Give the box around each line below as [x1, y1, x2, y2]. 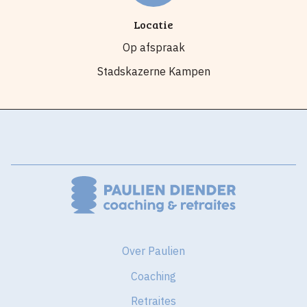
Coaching [131, 269, 176, 283]
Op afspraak [122, 40, 185, 54]
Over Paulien [122, 244, 185, 258]
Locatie [134, 16, 173, 32]
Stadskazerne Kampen [97, 64, 210, 78]
